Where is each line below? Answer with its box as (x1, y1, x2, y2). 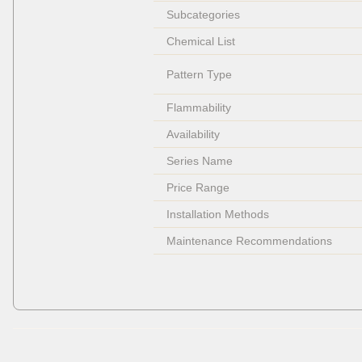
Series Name (166, 154, 233, 168)
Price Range (166, 181, 229, 195)
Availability (166, 128, 220, 141)
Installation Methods (166, 208, 269, 221)
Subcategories (166, 8, 240, 22)
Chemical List (166, 35, 235, 48)
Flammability (166, 101, 231, 115)
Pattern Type (166, 68, 232, 82)
